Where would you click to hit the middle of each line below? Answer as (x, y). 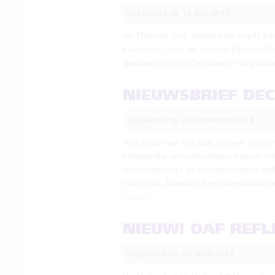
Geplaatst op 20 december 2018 (190, 120)
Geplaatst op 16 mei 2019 (178, 14)
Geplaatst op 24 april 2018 (180, 254)
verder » (139, 197)
